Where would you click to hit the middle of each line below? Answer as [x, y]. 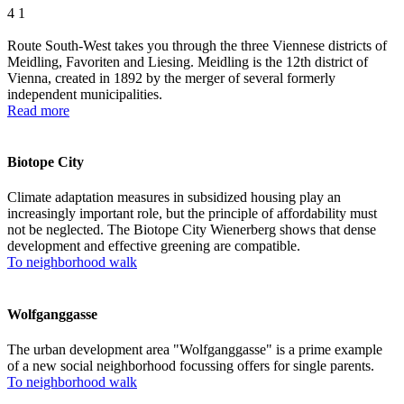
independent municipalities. [85, 94]
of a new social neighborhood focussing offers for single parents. [191, 365]
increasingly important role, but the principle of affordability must [192, 214]
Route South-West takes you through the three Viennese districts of [197, 45]
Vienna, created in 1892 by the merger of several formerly [171, 78]
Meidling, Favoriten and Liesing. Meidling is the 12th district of [188, 61]
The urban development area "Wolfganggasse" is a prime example [195, 349]
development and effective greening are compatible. [154, 246]
